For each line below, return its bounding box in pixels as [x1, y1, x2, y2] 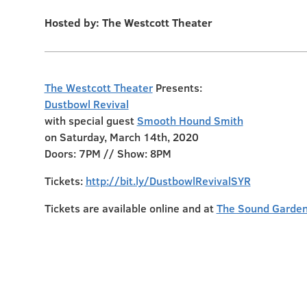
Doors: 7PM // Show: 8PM [44, 146, 171, 160]
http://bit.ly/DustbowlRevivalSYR [85, 173, 251, 188]
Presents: [152, 80, 202, 95]
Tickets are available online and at [44, 201, 217, 215]
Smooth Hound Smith [136, 113, 243, 127]
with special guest [44, 113, 137, 127]
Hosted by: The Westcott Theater [44, 15, 212, 29]
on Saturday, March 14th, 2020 [44, 130, 199, 144]
